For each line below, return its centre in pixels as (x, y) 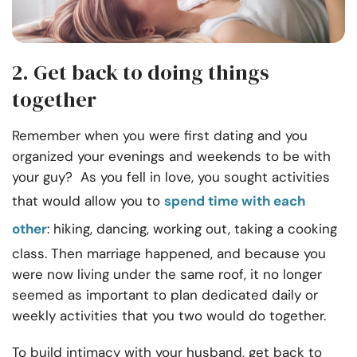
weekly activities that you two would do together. (169, 316)
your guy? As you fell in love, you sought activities (171, 177)
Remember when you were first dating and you (160, 136)
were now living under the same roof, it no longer (167, 275)
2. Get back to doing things (141, 73)
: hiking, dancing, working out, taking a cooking (192, 229)
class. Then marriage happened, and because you (169, 254)
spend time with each (235, 201)
